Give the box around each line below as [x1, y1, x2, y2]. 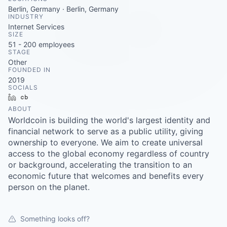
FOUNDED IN [8, 66, 51, 73]
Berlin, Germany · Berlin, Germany [8, 5, 119, 13]
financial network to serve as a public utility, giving [8, 126, 203, 136]
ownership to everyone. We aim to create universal [8, 137, 203, 147]
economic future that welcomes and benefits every [8, 171, 204, 181]
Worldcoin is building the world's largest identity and [8, 115, 210, 125]
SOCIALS [8, 84, 38, 91]
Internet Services [8, 22, 64, 31]
